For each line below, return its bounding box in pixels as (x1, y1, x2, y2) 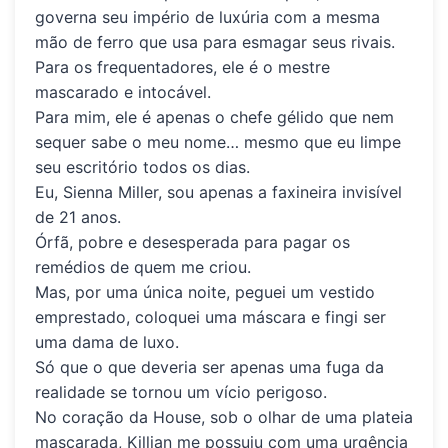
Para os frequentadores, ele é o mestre (35, 57, 330, 78)
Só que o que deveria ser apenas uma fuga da (35, 357, 384, 378)
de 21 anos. (35, 207, 121, 228)
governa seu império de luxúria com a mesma (35, 7, 380, 28)
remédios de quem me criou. (35, 257, 251, 278)
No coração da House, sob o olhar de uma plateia (35, 407, 413, 428)
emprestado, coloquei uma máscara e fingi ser (35, 307, 386, 328)
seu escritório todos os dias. (35, 157, 250, 178)
